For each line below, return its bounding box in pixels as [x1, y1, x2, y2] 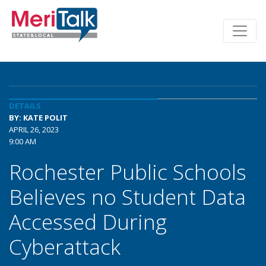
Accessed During [9, 207, 167, 236]
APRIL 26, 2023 [9, 124, 59, 135]
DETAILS [9, 100, 41, 111]
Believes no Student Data [9, 182, 246, 211]
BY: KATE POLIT [9, 112, 68, 123]
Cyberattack [9, 232, 121, 261]
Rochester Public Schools [9, 157, 246, 186]
